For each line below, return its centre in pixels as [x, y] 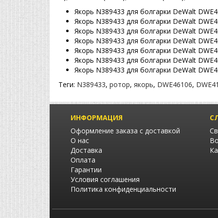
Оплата [83, 160]
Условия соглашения [105, 180]
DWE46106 [175, 85]
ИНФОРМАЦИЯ [97, 118]
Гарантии [86, 170]
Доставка [86, 150]
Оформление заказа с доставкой [125, 131]
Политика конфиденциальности [123, 189]
